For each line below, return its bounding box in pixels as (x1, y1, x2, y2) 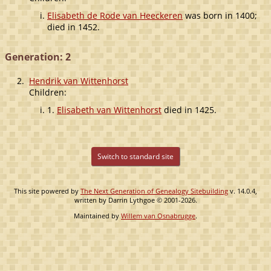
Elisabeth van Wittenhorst (57, 103, 162, 116)
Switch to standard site (95, 151, 175, 162)
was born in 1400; (183, 9, 257, 21)
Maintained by (74, 211, 121, 220)
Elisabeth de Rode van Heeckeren (47, 9, 183, 21)
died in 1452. (47, 21, 100, 33)
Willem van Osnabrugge (121, 211, 195, 220)
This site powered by (14, 186, 80, 195)
